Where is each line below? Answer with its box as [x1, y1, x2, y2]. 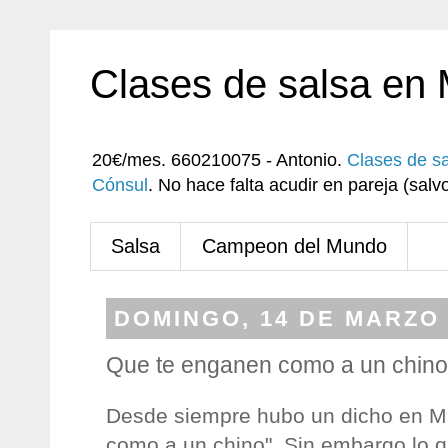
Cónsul [92, 175, 148, 195]
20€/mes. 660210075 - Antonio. [92, 150, 347, 170]
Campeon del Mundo [202, 235, 387, 257]
